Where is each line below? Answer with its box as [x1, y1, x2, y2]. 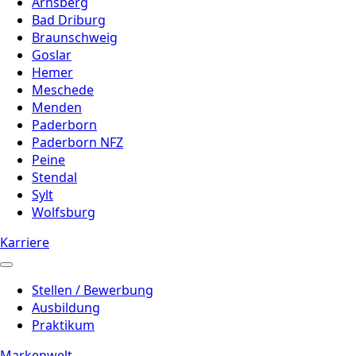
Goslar [32, 45, 72, 64]
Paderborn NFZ [32, 133, 123, 151]
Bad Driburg [32, 10, 106, 29]
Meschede [32, 80, 94, 99]
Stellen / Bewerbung [32, 281, 153, 299]
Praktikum [32, 315, 95, 334]
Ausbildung [32, 298, 100, 316]
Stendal [32, 168, 77, 186]
